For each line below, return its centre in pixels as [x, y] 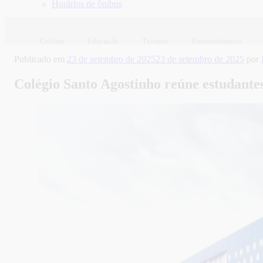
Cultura [52, 41]
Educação [103, 41]
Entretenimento [217, 41]
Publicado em [39, 59]
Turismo [155, 41]
